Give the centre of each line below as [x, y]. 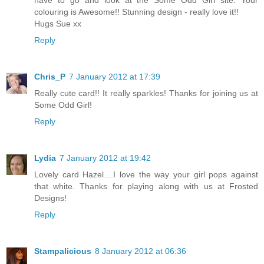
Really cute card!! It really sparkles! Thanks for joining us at [146, 93]
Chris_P [50, 76]
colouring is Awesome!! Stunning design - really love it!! [136, 11]
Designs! [50, 198]
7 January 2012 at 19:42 [105, 158]
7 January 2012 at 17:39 [115, 76]
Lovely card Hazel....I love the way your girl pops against [146, 174]
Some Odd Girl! [63, 105]
